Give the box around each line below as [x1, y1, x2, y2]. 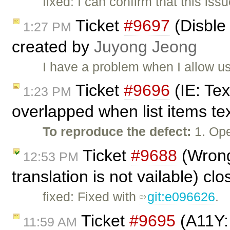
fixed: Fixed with [43, 189, 140, 204]
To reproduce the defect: [43, 124, 191, 139]
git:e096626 [147, 189, 216, 204]
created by [12, 37, 94, 56]
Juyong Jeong [94, 37, 197, 56]
